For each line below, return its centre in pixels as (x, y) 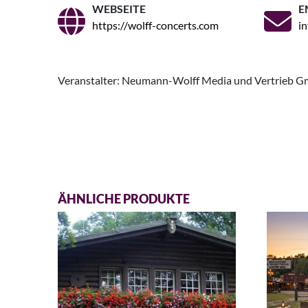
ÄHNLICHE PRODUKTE (124, 199)
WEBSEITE (119, 9)
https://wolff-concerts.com (155, 25)
